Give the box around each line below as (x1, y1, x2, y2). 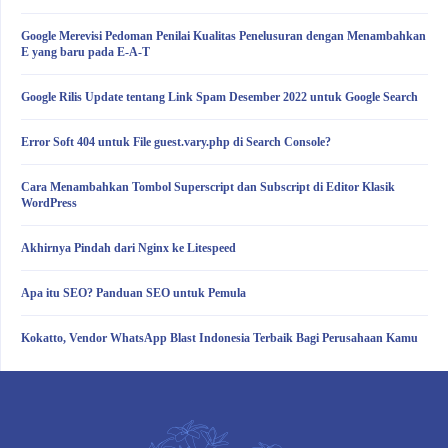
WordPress (21, 196, 77, 211)
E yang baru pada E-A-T (21, 45, 150, 60)
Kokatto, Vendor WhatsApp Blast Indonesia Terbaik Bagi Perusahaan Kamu (21, 331, 418, 346)
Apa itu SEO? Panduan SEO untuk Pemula (21, 286, 246, 301)
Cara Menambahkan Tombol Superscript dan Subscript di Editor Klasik (21, 180, 395, 195)
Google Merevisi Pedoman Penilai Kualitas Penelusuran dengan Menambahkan (21, 29, 426, 44)
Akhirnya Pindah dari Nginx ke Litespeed (21, 241, 236, 256)
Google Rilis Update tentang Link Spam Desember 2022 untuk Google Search (21, 90, 418, 105)
